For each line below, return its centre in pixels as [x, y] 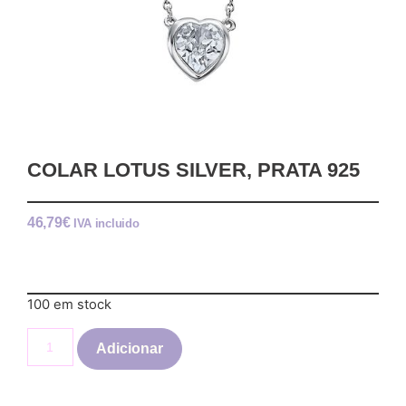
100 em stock [69, 305]
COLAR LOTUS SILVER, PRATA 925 [193, 169]
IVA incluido [106, 223]
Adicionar [129, 348]
